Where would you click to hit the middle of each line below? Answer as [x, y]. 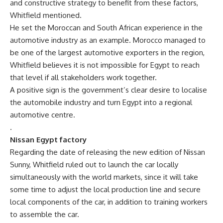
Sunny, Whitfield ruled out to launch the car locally [94, 165]
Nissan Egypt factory [48, 140]
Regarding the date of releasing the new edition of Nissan [108, 152]
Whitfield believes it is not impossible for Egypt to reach [105, 65]
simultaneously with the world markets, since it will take [104, 177]
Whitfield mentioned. [46, 15]
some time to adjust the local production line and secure [105, 189]
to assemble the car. [45, 214]
